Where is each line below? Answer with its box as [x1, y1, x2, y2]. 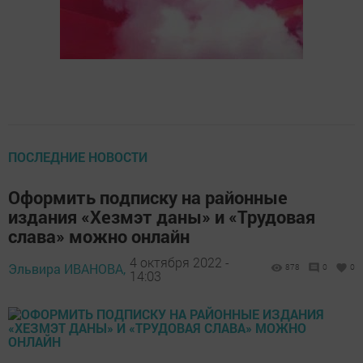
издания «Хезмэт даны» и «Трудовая [8, 205, 315, 228]
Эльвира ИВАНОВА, [8, 260, 126, 277]
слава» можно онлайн [8, 224, 190, 248]
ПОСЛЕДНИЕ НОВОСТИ [8, 148, 147, 165]
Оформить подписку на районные [8, 186, 288, 209]
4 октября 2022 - [130, 253, 229, 271]
